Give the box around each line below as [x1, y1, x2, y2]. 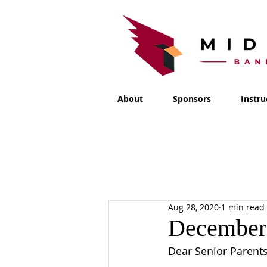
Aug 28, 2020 [168, 201, 219, 213]
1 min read [221, 201, 265, 213]
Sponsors [173, 93, 211, 105]
